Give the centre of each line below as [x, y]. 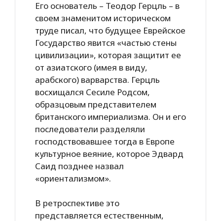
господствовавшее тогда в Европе [105, 141]
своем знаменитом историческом [103, 18]
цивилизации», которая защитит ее [108, 55]
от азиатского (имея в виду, [91, 67]
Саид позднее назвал [79, 166]
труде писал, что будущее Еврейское [110, 30]
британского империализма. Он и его [110, 116]
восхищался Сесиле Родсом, [92, 92]
